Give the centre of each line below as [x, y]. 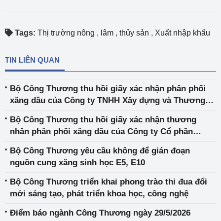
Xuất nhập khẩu [183, 33]
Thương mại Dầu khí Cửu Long [71, 143]
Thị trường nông [66, 33]
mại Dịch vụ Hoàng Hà [53, 112]
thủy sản [134, 33]
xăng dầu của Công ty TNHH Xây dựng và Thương [108, 100]
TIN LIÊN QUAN [32, 60]
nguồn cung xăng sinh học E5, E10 [77, 163]
